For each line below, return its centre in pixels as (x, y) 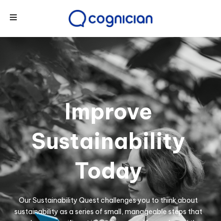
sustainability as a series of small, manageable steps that (109, 212)
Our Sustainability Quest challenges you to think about (109, 201)
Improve (108, 111)
